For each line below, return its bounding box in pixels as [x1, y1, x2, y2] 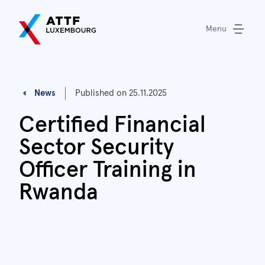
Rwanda [19, 181, 98, 204]
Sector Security [19, 136, 174, 159]
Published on [75, 88, 129, 98]
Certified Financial [19, 114, 206, 137]
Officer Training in [19, 159, 196, 182]
